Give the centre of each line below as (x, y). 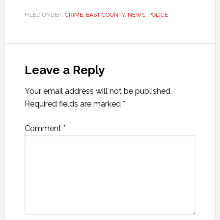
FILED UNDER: (44, 14)
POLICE (158, 14)
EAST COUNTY (105, 14)
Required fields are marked (73, 104)
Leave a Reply (64, 70)
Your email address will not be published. (98, 91)
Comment (44, 128)
